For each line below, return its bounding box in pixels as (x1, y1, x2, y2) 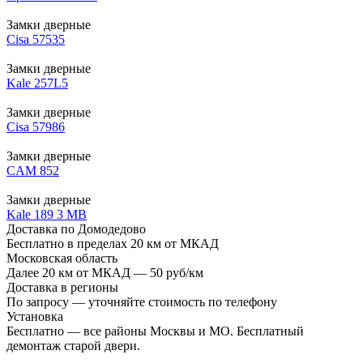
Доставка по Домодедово (6, 221, 146, 236)
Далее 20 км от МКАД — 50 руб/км (6, 265, 203, 280)
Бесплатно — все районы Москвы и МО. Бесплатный (6, 323, 304, 338)
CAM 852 (6, 163, 59, 177)
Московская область (6, 250, 117, 265)
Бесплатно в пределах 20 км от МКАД (6, 236, 219, 250)
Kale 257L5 (6, 75, 68, 90)
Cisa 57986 (6, 119, 65, 134)
